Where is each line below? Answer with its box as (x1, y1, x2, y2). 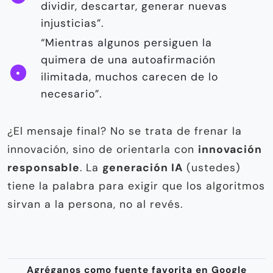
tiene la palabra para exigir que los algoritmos (7, 179, 265, 193)
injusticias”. (41, 16, 104, 30)
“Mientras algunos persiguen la (41, 36, 212, 50)
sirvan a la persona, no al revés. (7, 197, 183, 211)
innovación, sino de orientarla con (7, 143, 198, 157)
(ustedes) (183, 161, 241, 175)
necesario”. (41, 87, 102, 101)
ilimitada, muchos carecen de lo (41, 70, 218, 84)
